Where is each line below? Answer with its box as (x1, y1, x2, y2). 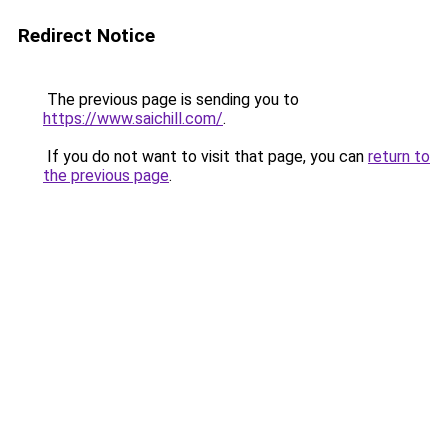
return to (368, 147, 430, 166)
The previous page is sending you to (43, 90, 299, 109)
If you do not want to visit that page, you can (43, 147, 368, 166)
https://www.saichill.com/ (43, 109, 223, 128)
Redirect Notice (18, 24, 155, 47)
